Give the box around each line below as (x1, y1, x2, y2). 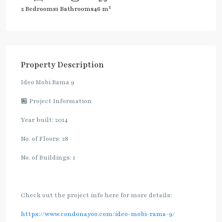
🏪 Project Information (21, 97, 92, 105)
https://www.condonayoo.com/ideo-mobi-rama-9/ (21, 210, 175, 218)
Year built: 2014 (21, 116, 68, 124)
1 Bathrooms (56, 5, 94, 13)
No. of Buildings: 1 (21, 154, 75, 162)
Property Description (21, 59, 104, 70)
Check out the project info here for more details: (21, 191, 172, 199)
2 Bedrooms (21, 5, 56, 13)
